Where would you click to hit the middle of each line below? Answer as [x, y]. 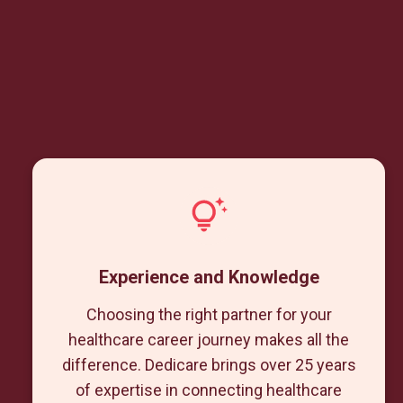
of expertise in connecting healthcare [209, 390]
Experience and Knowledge [209, 277]
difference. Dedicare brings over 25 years [209, 365]
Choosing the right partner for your [209, 314]
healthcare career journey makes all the [209, 340]
